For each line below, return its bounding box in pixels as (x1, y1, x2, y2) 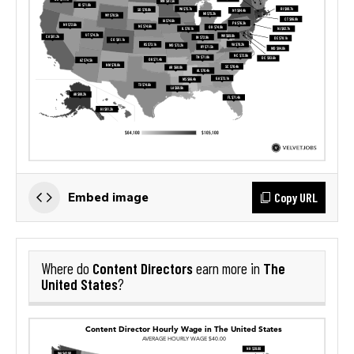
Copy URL (274, 189, 318, 205)
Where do (41, 259, 92, 277)
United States (41, 274, 118, 293)
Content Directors (92, 258, 193, 277)
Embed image (68, 190, 149, 204)
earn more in (193, 259, 263, 277)
